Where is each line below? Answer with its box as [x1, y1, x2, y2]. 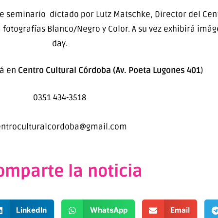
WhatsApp [90, 205, 127, 215]
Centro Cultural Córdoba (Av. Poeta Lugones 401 [18, 65, 200, 76]
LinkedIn [16, 205, 47, 215]
